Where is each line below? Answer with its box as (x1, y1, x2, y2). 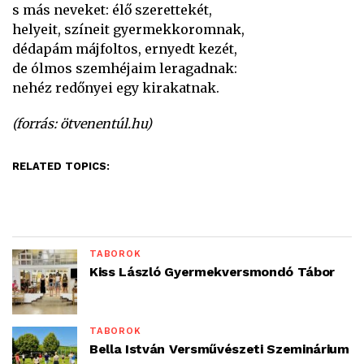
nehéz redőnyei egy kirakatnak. (12, 79, 219, 96)
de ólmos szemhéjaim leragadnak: (12, 59, 237, 76)
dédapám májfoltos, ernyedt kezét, (12, 40, 237, 57)
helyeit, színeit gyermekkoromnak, (12, 20, 245, 37)
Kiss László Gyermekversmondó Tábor (89, 263, 336, 279)
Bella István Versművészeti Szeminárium (89, 340, 349, 357)
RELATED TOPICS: (12, 159, 110, 172)
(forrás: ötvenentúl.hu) (12, 115, 152, 132)
